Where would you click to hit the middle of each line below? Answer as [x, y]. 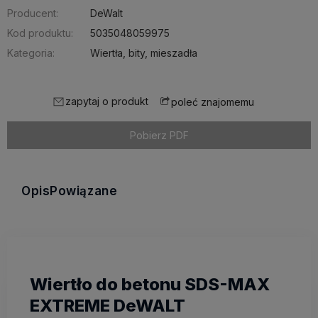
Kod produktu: [40, 33]
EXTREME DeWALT [108, 306]
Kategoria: [31, 53]
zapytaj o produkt [107, 101]
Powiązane [84, 191]
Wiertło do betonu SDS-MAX [150, 285]
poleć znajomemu [213, 102]
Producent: [33, 13]
